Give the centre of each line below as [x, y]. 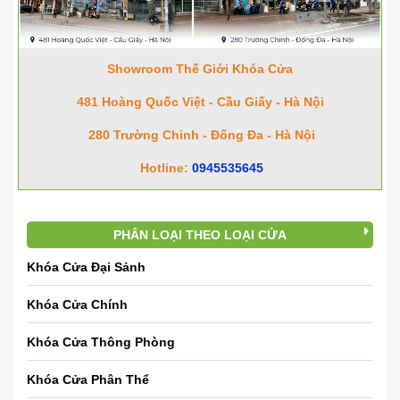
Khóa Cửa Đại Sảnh [86, 267]
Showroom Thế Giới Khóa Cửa [200, 68]
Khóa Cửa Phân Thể [88, 379]
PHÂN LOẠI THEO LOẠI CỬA [200, 234]
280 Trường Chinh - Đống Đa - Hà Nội [200, 134]
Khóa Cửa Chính [77, 304]
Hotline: [164, 167]
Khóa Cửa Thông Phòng [101, 342]
